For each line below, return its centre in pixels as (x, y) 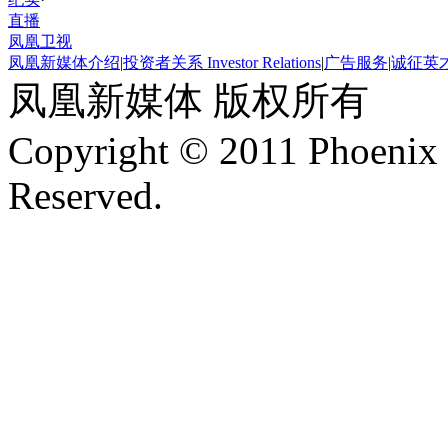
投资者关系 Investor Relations (222, 63)
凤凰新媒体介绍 (64, 63)
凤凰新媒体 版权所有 (188, 101)
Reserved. (85, 196)
